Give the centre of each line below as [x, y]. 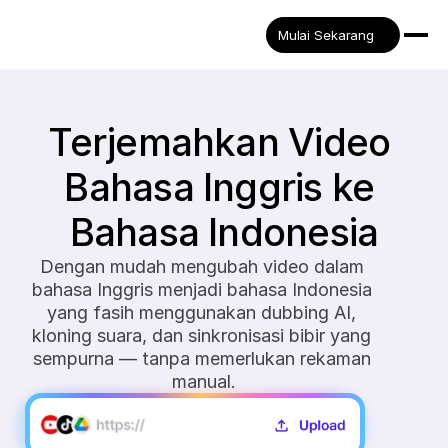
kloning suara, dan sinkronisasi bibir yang [202, 335]
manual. [204, 381]
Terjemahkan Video [219, 142]
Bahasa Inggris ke [219, 187]
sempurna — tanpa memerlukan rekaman [201, 358]
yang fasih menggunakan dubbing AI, [202, 312]
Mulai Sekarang [325, 35]
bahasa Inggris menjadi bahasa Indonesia [201, 289]
